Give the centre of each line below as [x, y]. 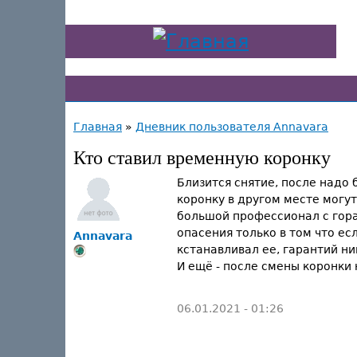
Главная [98, 127]
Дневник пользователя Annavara [232, 127]
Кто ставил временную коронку [202, 158]
